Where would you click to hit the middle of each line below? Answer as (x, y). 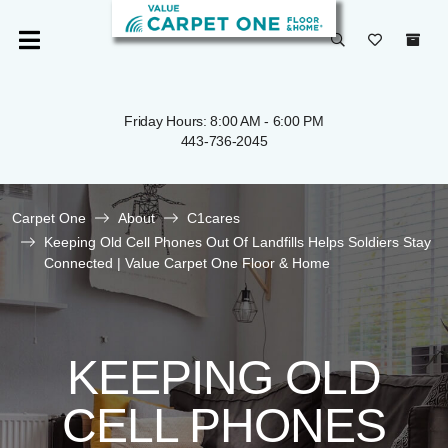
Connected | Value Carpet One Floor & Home (187, 263)
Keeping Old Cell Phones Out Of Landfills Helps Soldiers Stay (237, 242)
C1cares (213, 218)
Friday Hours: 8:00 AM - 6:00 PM (224, 121)
